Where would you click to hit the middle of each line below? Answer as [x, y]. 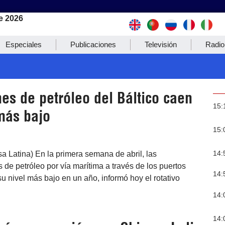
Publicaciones [93, 45]
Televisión [161, 45]
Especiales [24, 45]
